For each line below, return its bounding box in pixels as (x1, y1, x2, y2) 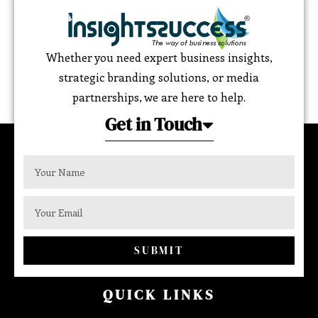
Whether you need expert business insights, (45, 49, 273, 65)
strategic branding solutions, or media (59, 69, 259, 84)
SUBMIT (133, 242, 185, 258)
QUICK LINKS (103, 284, 215, 305)
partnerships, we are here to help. (72, 89, 246, 104)
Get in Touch (104, 111, 202, 136)
